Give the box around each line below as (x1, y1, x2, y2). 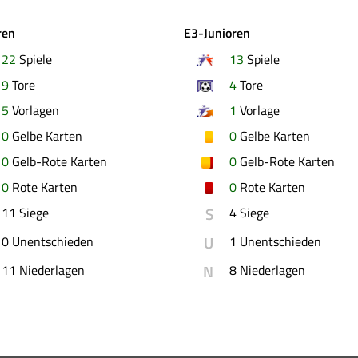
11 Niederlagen (2, 260, 85, 280)
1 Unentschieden (229, 231, 321, 251)
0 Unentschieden (2, 231, 93, 251)
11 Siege (2, 202, 49, 222)
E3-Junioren (183, 22, 250, 42)
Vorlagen (9, 100, 59, 120)
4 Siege (229, 202, 269, 222)
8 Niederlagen (229, 260, 305, 280)
